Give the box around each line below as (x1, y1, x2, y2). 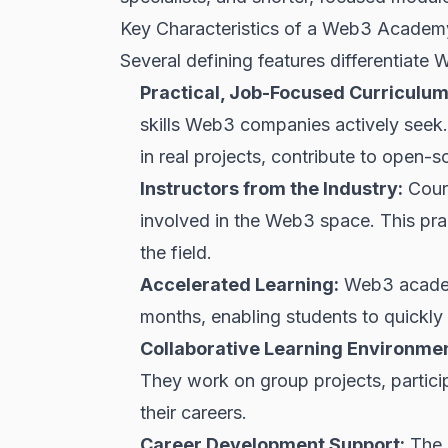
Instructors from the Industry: (140, 178, 403, 199)
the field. (140, 242, 212, 263)
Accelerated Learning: (140, 274, 339, 295)
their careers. (140, 402, 247, 423)
